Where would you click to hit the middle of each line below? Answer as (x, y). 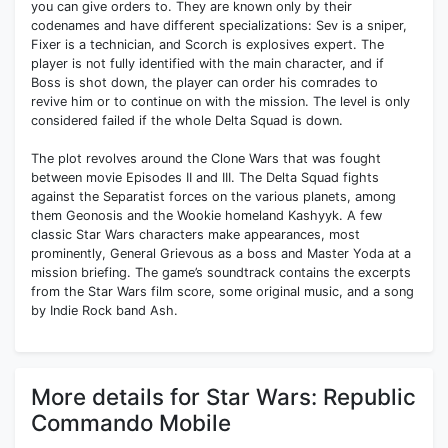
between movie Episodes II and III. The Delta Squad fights (205, 178)
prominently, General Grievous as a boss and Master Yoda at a (221, 254)
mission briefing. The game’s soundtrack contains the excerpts (221, 273)
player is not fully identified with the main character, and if (207, 64)
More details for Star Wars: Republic (223, 397)
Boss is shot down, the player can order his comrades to (204, 83)
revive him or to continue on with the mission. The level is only (220, 102)
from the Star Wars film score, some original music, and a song (222, 292)
